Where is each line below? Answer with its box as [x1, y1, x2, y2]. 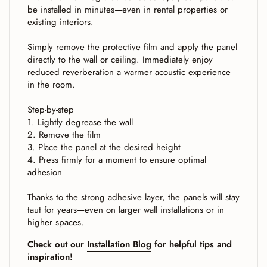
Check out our [27, 237, 87, 251]
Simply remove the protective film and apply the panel [27, 40, 237, 54]
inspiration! [27, 250, 73, 263]
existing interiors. [27, 15, 94, 29]
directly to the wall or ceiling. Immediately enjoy [27, 52, 213, 66]
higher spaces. [27, 215, 84, 229]
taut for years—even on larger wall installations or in [27, 203, 224, 216]
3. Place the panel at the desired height [27, 140, 181, 154]
